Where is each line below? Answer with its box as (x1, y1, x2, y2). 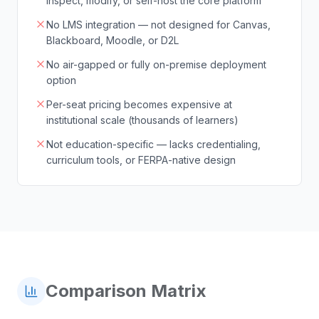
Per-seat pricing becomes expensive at (46, 98, 232, 110)
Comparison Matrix (46, 281, 206, 301)
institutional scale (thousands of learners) (46, 114, 239, 126)
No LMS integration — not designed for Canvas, (46, 19, 271, 31)
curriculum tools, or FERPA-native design (46, 154, 236, 166)
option (46, 74, 76, 86)
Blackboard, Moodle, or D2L (46, 34, 179, 46)
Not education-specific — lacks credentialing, (46, 138, 261, 150)
